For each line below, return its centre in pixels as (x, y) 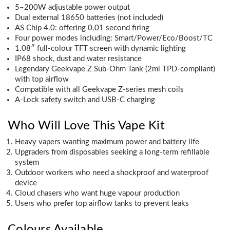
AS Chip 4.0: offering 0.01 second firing (82, 28)
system (27, 162)
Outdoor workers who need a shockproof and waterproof (111, 172)
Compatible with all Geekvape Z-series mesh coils (99, 89)
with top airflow (42, 79)
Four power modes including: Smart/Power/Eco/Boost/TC (113, 38)
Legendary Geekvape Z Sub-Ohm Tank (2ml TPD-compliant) (115, 69)
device (26, 183)
